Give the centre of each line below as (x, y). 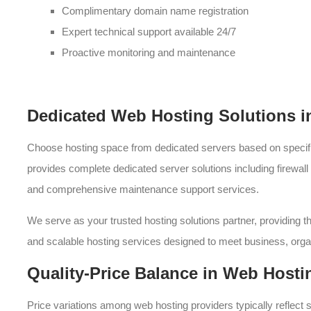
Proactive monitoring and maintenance (149, 52)
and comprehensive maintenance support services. (143, 189)
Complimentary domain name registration (155, 11)
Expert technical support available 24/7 (149, 32)
